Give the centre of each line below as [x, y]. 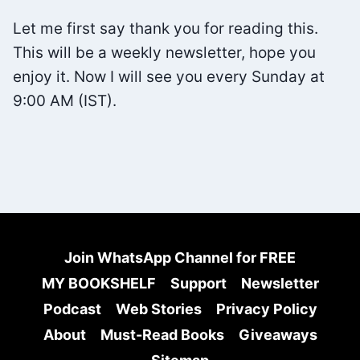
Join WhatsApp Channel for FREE [180, 258]
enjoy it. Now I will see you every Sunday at [169, 76]
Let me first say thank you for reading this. [166, 28]
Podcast [72, 309]
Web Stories [158, 309]
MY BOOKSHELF [98, 283]
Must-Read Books [162, 335]
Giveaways [278, 335]
